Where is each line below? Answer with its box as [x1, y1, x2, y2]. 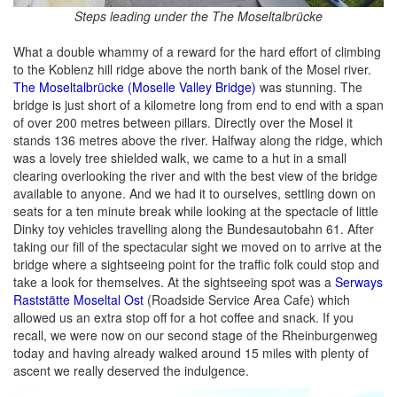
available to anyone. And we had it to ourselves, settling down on [13, 183, 376, 202]
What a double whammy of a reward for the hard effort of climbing [13, 42, 381, 60]
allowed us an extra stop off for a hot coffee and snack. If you [13, 307, 354, 326]
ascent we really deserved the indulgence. [13, 361, 249, 379]
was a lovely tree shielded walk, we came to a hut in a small [13, 148, 346, 167]
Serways [335, 272, 383, 291]
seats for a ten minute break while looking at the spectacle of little [13, 201, 378, 220]
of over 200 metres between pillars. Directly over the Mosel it [13, 113, 353, 131]
